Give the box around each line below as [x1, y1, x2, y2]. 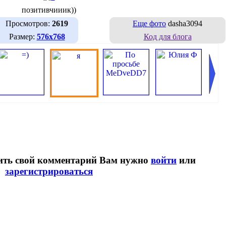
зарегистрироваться [5, 166, 93, 177]
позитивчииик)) [22, 5, 76, 14]
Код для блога [143, 32, 192, 41]
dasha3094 [166, 19, 202, 28]
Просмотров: [6, 19, 52, 28]
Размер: [9, 32, 37, 41]
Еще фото [133, 19, 166, 28]
